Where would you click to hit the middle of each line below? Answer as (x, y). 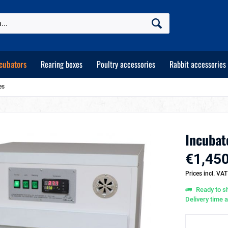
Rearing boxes (62, 64)
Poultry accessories (126, 64)
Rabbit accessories (198, 64)
